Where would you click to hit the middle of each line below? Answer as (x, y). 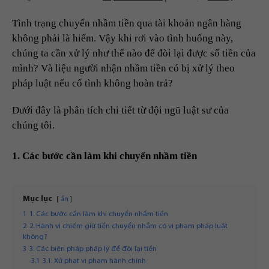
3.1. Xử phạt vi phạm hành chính (94, 261)
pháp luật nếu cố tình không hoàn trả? (92, 83)
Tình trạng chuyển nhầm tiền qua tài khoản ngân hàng (127, 23)
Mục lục (38, 199)
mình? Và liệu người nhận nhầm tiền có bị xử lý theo (123, 68)
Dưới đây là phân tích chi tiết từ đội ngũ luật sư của (120, 110)
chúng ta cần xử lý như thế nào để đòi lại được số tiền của (134, 53)
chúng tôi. (33, 125)
